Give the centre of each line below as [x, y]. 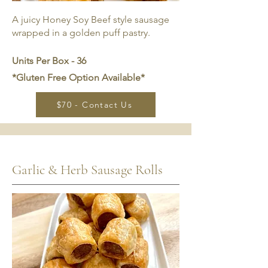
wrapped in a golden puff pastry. [82, 33]
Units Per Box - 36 [49, 61]
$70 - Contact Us [95, 105]
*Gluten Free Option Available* [78, 77]
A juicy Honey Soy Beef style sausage [91, 19]
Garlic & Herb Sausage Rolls [87, 170]
